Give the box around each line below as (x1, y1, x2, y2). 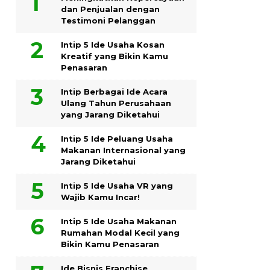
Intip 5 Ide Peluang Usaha (61, 133, 173, 143)
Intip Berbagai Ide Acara (61, 86, 168, 96)
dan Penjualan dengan (61, 4, 160, 14)
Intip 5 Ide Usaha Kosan (61, 39, 165, 49)
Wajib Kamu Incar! (61, 192, 140, 202)
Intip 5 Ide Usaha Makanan (61, 216, 177, 226)
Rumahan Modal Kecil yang (61, 227, 180, 237)
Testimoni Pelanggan (61, 15, 155, 25)
